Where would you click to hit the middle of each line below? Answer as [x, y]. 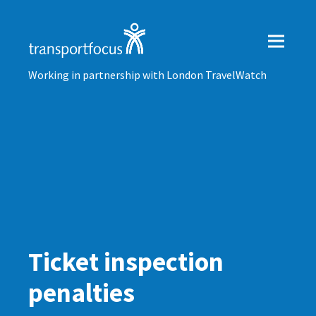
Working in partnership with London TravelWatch [147, 75]
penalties [81, 293]
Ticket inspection [126, 262]
